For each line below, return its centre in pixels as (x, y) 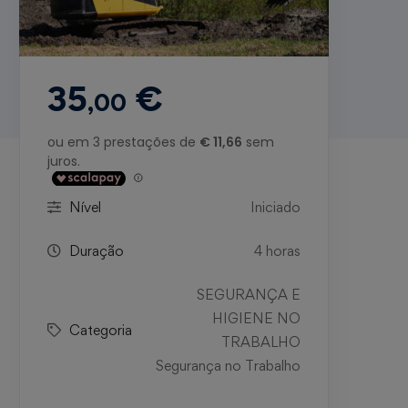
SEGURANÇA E (248, 294)
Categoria (100, 330)
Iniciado (275, 207)
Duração (96, 250)
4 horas (277, 250)
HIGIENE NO (256, 318)
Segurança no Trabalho (228, 365)
